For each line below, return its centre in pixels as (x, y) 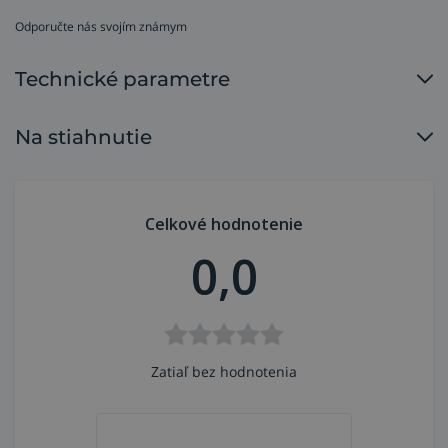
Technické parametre (122, 79)
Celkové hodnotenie (224, 224)
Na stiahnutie (83, 137)
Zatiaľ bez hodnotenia (224, 371)
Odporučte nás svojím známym (101, 26)
